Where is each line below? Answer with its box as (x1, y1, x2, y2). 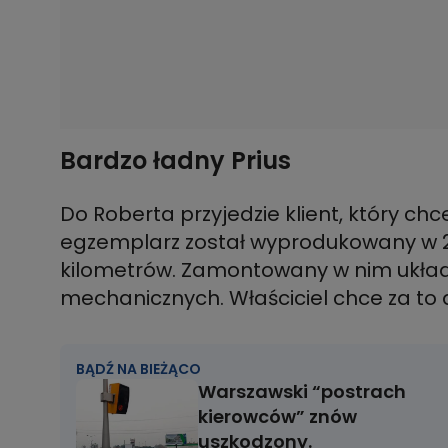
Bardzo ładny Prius (60, 143, 297, 177)
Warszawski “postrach (198, 378, 406, 404)
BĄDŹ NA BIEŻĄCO (76, 358, 201, 379)
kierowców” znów (198, 403, 357, 429)
